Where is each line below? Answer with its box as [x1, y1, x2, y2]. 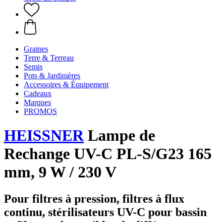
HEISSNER [4, 126, 84, 145]
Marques [24, 98, 51, 107]
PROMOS [24, 107, 57, 115]
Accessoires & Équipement [24, 80, 109, 89]
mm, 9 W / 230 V [4, 163, 116, 181]
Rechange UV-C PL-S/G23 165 [4, 145, 212, 163]
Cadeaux [24, 89, 52, 98]
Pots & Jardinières [24, 71, 80, 80]
